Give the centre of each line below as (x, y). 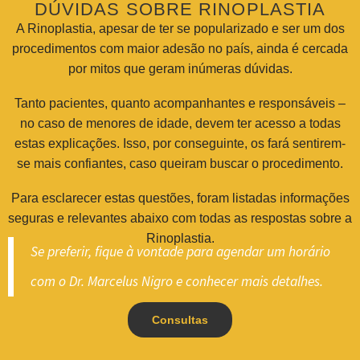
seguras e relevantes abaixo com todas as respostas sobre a (180, 218)
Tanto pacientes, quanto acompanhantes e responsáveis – (180, 104)
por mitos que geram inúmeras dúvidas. (180, 69)
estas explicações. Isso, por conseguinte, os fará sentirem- (180, 144)
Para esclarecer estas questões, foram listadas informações (180, 198)
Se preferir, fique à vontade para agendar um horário (180, 251)
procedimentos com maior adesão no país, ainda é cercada (180, 49)
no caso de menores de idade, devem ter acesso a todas (180, 124)
